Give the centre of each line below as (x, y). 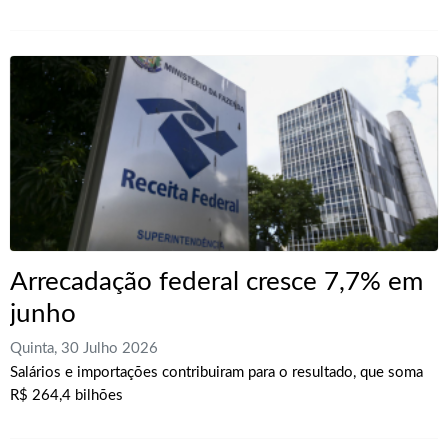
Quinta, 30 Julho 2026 (84, 348)
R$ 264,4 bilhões (66, 395)
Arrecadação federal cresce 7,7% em (216, 282)
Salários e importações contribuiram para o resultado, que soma (216, 372)
